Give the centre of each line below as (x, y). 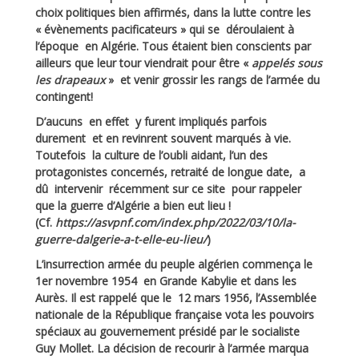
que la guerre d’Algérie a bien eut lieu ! (133, 206)
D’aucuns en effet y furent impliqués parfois (151, 122)
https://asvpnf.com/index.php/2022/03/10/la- (175, 223)
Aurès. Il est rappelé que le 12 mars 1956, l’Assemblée (176, 298)
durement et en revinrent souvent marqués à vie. (163, 139)
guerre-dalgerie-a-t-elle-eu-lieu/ (121, 240)
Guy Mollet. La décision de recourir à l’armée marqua (172, 349)
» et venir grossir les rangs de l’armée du (212, 80)
